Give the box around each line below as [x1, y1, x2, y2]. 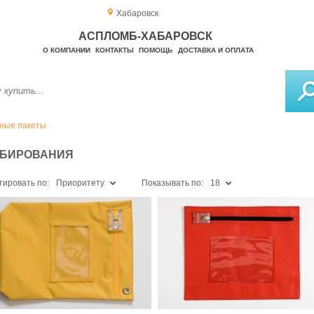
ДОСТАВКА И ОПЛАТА [177, 46, 254, 54]
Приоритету [56, 178, 104, 189]
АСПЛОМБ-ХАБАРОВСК [78, 30, 212, 42]
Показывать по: [142, 178, 204, 189]
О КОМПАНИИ [42, 46, 90, 54]
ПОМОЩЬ [139, 46, 173, 54]
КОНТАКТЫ [95, 46, 134, 54]
